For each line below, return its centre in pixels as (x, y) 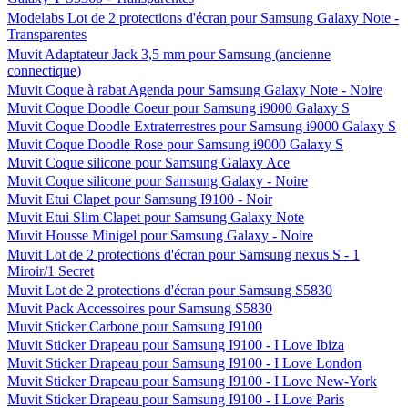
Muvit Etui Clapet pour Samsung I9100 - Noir (140, 199)
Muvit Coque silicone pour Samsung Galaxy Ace (148, 163)
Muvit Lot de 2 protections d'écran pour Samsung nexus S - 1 (184, 255)
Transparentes (47, 34)
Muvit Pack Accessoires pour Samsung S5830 (140, 308)
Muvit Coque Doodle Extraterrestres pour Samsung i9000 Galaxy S (202, 126)
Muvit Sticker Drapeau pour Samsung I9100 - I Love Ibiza (176, 345)
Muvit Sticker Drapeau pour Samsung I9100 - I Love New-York (192, 381)
